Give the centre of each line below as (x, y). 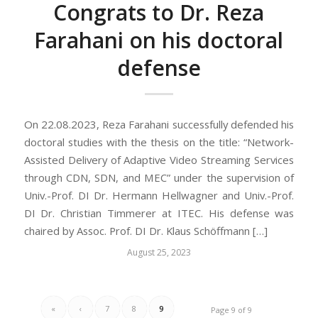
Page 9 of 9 (232, 309)
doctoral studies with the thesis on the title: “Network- (159, 142)
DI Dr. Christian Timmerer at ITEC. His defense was (159, 213)
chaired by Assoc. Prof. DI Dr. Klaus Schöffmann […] (146, 230)
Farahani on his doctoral (159, 40)
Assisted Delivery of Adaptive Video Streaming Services (159, 159)
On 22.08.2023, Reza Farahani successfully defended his (159, 124)
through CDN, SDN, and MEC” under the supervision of (159, 177)
